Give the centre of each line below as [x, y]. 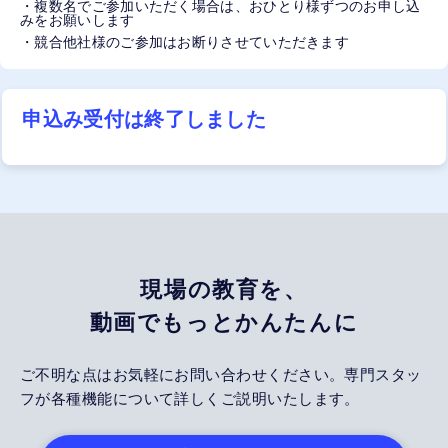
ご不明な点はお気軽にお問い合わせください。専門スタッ [221, 375]
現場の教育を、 [224, 290]
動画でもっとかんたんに [224, 323]
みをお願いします [77, 20]
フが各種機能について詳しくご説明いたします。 [190, 399]
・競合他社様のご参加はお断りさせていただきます [185, 42]
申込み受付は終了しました [144, 119]
